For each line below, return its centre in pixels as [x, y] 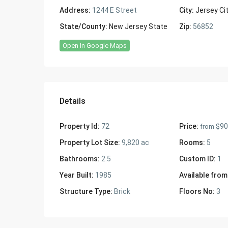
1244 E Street [114, 10]
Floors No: [197, 191]
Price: [189, 126]
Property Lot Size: [90, 142]
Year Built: [77, 175]
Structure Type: [86, 191]
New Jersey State [138, 26]
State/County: [83, 26]
